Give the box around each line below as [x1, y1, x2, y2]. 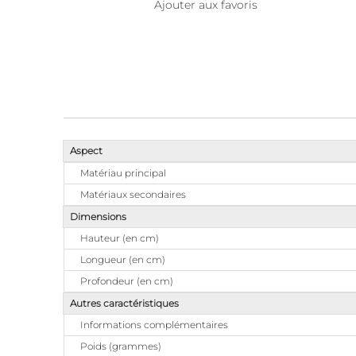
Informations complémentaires [80, 319, 228, 331]
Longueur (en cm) [80, 253, 165, 265]
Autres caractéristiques [70, 297, 179, 309]
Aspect [70, 145, 103, 157]
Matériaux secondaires [80, 188, 186, 200]
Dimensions [70, 211, 126, 222]
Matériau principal [80, 167, 166, 179]
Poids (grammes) [80, 340, 161, 352]
